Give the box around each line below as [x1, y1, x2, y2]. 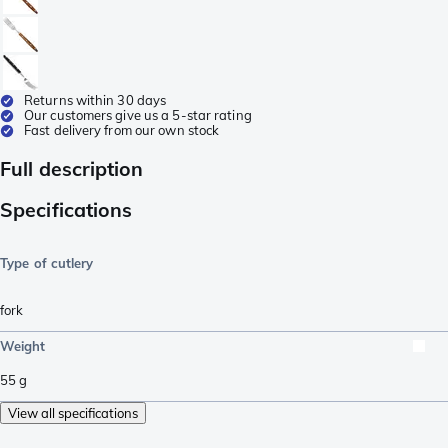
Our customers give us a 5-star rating [24, 106, 252, 123]
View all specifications [8, 404, 138, 421]
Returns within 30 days [24, 91, 167, 108]
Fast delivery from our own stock [24, 121, 220, 138]
